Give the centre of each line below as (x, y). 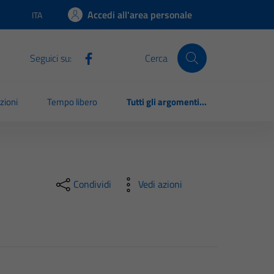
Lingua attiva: (55, 20)
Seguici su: (50, 58)
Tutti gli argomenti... (167, 102)
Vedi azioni (160, 184)
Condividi (92, 184)
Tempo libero (72, 102)
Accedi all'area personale (140, 15)
